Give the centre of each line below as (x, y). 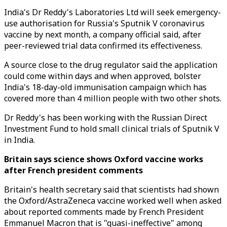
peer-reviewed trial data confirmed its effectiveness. (103, 46)
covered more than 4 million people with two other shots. (113, 98)
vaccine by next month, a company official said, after (103, 34)
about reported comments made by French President (104, 212)
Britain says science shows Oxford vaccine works (104, 159)
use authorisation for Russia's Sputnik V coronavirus (104, 23)
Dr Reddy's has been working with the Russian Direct (106, 118)
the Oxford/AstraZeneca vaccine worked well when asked (113, 201)
